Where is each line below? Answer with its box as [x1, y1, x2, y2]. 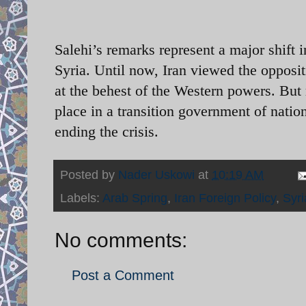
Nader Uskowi [118, 168, 195, 182]
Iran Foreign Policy [174, 191, 276, 206]
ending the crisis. [55, 122, 163, 140]
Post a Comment [72, 268, 174, 283]
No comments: [55, 229, 187, 252]
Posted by [60, 168, 118, 182]
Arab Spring [102, 191, 167, 206]
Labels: [60, 191, 102, 206]
